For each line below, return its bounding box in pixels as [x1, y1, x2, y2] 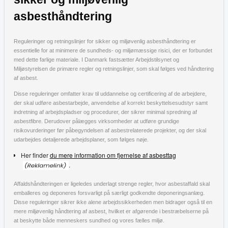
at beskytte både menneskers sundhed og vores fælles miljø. [14, 217, 164, 224]
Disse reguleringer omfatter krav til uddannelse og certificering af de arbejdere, [14, 90, 207, 97]
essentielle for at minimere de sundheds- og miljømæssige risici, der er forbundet [14, 47, 212, 53]
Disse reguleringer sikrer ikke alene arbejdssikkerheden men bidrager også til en [14, 199, 212, 206]
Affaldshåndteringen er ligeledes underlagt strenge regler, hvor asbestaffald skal [14, 181, 210, 187]
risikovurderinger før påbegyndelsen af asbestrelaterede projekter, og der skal [14, 127, 206, 133]
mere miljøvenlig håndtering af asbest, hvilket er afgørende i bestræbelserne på [14, 208, 209, 215]
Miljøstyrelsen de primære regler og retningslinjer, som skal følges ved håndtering [14, 65, 214, 72]
